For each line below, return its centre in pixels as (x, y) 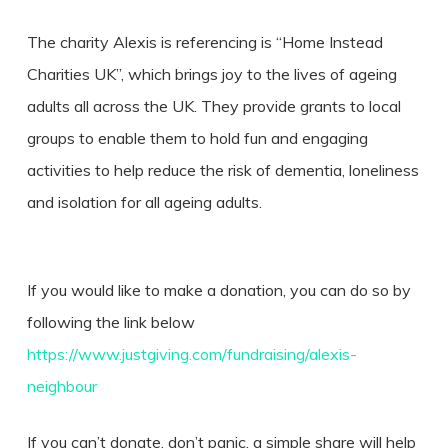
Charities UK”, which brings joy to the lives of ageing (211, 74)
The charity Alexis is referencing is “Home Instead (204, 42)
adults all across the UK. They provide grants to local (213, 106)
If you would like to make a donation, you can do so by (218, 290)
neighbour (61, 386)
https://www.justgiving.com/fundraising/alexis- (191, 354)
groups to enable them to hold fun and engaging (197, 138)
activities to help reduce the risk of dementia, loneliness (222, 170)
